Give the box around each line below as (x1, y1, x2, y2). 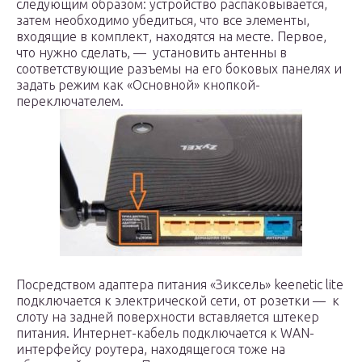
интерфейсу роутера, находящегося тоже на (16, 342, 285, 356)
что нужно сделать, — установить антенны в (16, 45, 287, 60)
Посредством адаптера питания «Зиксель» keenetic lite (16, 277, 343, 292)
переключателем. (16, 94, 124, 108)
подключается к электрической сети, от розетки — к (16, 293, 339, 308)
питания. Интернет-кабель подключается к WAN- (16, 326, 314, 340)
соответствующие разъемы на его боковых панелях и (16, 61, 342, 76)
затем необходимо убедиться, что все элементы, (16, 13, 309, 27)
